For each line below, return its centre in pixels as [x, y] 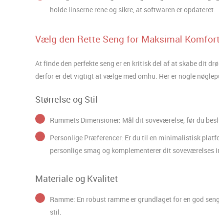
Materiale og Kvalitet [77, 178]
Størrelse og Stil [66, 99]
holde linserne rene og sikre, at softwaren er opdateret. [133, 9]
